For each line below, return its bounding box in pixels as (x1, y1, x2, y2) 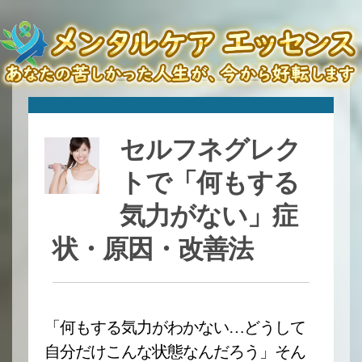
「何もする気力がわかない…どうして (44, 318, 305, 336)
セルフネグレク (119, 135, 301, 164)
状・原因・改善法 (53, 234, 253, 263)
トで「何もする (119, 168, 299, 197)
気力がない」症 (119, 201, 297, 230)
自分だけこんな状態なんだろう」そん (44, 343, 305, 360)
